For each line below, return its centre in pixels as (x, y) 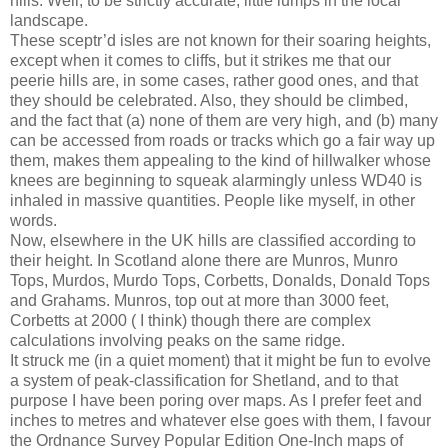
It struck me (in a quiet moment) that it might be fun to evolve (220, 360)
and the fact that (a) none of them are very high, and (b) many (224, 120)
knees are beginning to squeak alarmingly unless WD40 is (216, 180)
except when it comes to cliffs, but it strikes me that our (200, 60)
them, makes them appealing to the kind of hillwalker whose (220, 160)
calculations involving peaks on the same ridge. (177, 340)
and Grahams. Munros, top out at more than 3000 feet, (199, 300)
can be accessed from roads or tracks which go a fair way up (222, 140)
